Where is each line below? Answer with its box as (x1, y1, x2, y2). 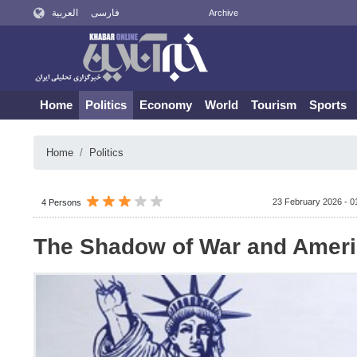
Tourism (251, 98, 296, 112)
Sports (309, 98, 347, 112)
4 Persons (41, 198, 81, 207)
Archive (208, 8, 238, 18)
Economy (139, 98, 192, 112)
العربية (51, 7, 78, 18)
